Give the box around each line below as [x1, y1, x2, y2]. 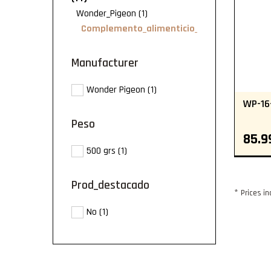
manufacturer [79, 55, 139, 71]
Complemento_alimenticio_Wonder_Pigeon [81, 22, 265, 35]
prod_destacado [77, 177, 149, 193]
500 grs [87, 144, 116, 157]
